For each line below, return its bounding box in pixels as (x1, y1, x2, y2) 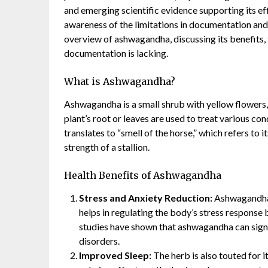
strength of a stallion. (64, 141, 150, 153)
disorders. (79, 234, 120, 246)
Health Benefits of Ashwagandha (64, 169, 221, 181)
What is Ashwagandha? (64, 75, 175, 87)
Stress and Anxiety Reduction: (79, 191, 212, 203)
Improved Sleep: (79, 249, 151, 261)
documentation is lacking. (64, 47, 168, 59)
